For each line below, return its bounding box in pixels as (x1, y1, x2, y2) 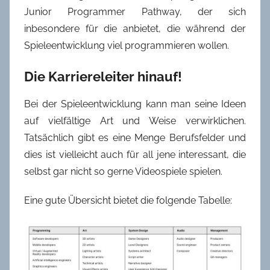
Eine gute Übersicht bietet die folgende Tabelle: (24, 194, 232, 206)
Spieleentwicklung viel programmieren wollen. (24, 40, 229, 52)
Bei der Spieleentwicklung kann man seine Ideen (24, 98, 246, 110)
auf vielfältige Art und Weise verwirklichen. (24, 115, 246, 127)
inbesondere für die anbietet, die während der (24, 23, 246, 35)
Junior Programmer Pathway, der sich (24, 6, 246, 18)
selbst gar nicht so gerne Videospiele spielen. (24, 165, 222, 177)
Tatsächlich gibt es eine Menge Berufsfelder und (24, 131, 246, 143)
